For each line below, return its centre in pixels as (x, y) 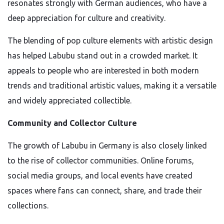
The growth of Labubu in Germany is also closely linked (107, 145)
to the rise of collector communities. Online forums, (101, 160)
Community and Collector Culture (72, 123)
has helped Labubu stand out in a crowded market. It (102, 55)
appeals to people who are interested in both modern (103, 70)
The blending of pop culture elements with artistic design (110, 40)
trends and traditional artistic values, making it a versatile (112, 85)
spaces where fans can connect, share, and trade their (105, 190)
